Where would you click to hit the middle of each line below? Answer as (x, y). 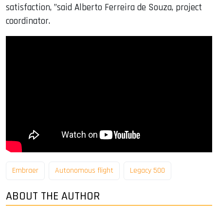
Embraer (25, 171)
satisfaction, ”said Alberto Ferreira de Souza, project (104, 8)
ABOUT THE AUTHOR (53, 196)
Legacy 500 (147, 171)
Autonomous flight (84, 171)
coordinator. (28, 21)
